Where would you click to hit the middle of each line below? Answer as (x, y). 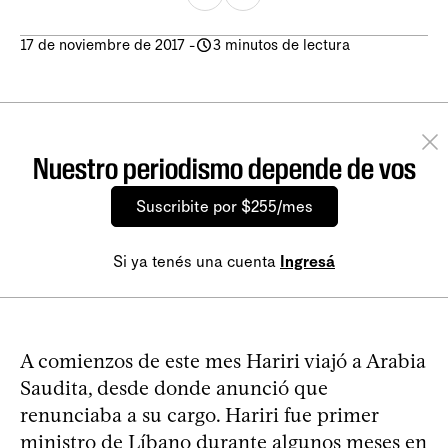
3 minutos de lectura (281, 44)
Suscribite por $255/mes (224, 206)
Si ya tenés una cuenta (196, 261)
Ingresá (307, 261)
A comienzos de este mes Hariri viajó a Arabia (223, 360)
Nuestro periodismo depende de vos (224, 168)
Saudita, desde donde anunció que (174, 387)
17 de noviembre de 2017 (102, 44)
